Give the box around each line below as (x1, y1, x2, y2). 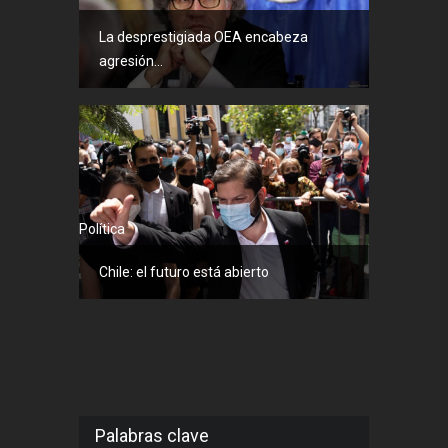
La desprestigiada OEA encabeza (99, 29, 308, 46)
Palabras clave (95, 424, 209, 446)
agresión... (99, 53, 163, 70)
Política (79, 220, 125, 237)
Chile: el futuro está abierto (99, 263, 269, 280)
